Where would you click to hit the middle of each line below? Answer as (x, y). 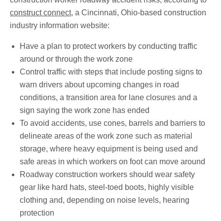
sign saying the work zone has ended (85, 110)
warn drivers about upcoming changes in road (99, 85)
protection (37, 213)
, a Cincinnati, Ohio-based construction (139, 13)
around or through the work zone (76, 59)
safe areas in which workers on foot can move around (112, 162)
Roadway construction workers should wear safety (107, 175)
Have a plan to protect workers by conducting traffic (109, 46)
